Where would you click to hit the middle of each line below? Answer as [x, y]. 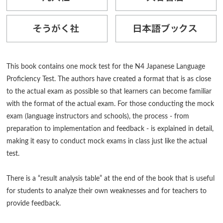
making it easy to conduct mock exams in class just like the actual [107, 142]
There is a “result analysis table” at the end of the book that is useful [111, 179]
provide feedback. [34, 204]
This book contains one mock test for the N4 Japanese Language [106, 67]
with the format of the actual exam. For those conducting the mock [111, 104]
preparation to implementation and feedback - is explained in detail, [110, 129]
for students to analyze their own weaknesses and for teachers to [107, 191]
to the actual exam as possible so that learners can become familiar [109, 92]
